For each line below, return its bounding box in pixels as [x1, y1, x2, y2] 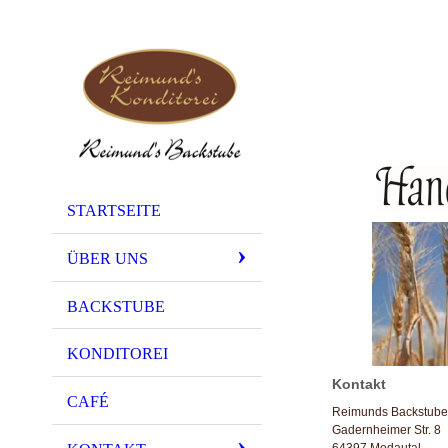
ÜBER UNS [67, 249, 148, 267]
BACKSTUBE [67, 297, 165, 315]
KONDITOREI [67, 345, 168, 363]
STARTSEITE [67, 202, 161, 219]
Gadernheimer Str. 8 [332, 422, 441, 437]
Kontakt [332, 376, 386, 392]
